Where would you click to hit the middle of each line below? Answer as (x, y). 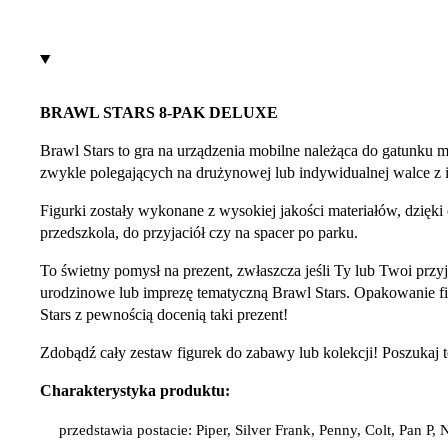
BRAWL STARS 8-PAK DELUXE (159, 113)
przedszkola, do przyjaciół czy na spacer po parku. (199, 233)
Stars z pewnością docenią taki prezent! (164, 315)
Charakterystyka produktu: (135, 391)
